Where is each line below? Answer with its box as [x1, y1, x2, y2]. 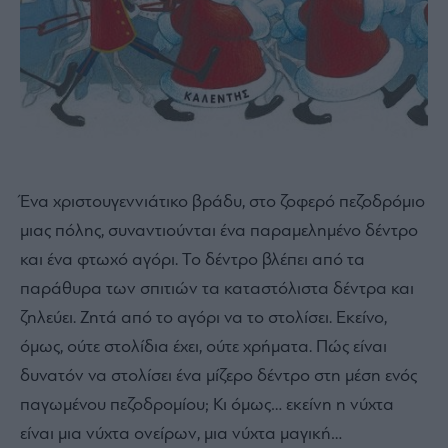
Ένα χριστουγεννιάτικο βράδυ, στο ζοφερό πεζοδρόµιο [20, 192, 425, 212]
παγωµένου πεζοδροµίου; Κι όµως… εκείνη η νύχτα [20, 395, 394, 415]
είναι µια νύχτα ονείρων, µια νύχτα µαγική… [20, 424, 342, 444]
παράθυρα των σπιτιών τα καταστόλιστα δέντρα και [20, 279, 414, 299]
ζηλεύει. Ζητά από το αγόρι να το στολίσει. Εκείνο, [20, 308, 387, 328]
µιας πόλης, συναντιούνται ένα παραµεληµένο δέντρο [20, 221, 418, 241]
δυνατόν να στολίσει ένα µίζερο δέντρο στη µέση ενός [20, 366, 417, 386]
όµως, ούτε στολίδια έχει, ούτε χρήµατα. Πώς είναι [20, 337, 387, 357]
